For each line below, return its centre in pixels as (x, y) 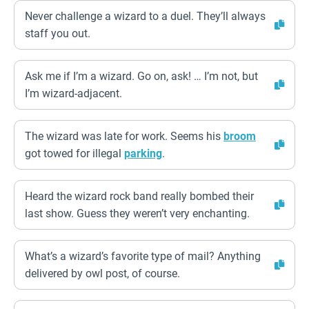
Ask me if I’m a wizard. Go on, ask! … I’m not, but (141, 76)
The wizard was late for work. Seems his (124, 136)
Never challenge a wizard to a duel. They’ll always (145, 16)
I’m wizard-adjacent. (73, 93)
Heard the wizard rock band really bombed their (139, 196)
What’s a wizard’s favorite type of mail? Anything (143, 256)
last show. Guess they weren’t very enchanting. (137, 213)
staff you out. (58, 33)
